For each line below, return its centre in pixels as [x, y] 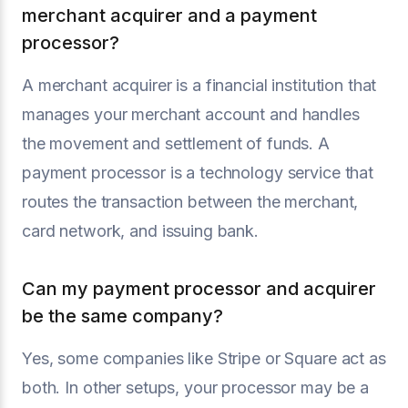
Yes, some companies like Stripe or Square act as [204, 358]
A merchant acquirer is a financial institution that [199, 85]
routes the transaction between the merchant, [190, 201]
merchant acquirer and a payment [169, 15]
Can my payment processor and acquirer [199, 288]
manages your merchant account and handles [191, 114]
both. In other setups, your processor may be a [196, 387]
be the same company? [122, 316]
